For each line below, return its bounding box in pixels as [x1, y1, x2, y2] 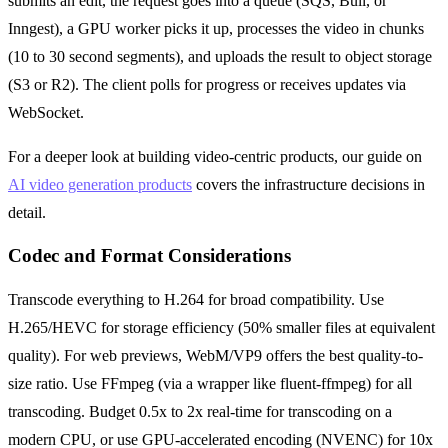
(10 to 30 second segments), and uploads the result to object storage [8, 47, 432, 65]
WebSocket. [8, 103, 84, 121]
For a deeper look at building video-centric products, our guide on [8, 147, 422, 165]
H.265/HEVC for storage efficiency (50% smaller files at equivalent [8, 319, 435, 337]
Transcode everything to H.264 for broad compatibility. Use [8, 291, 384, 309]
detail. [8, 203, 46, 221]
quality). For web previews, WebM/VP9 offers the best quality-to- [8, 347, 423, 365]
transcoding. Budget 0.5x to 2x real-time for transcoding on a [8, 403, 392, 421]
